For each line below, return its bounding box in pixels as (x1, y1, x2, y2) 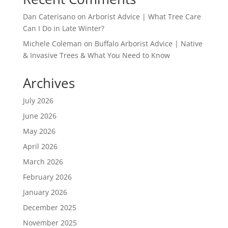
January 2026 (22, 187, 67, 197)
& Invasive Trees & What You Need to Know (22, 50, 170, 61)
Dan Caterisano (22, 12, 75, 22)
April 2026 (22, 141, 58, 152)
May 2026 (22, 126, 55, 136)
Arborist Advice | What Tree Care (88, 12, 201, 22)
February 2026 (22, 172, 72, 182)
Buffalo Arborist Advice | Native (94, 39, 203, 49)
